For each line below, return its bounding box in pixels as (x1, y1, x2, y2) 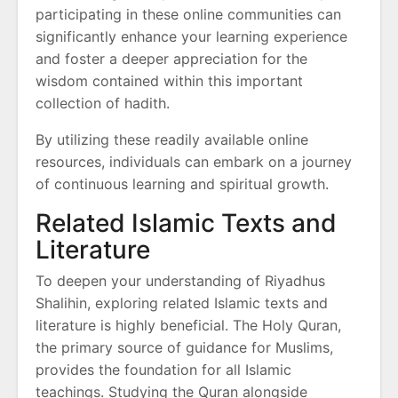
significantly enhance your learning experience (36, 28, 347, 46)
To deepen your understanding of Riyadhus (36, 272, 325, 291)
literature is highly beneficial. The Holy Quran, (36, 316, 341, 335)
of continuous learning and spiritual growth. (36, 175, 329, 194)
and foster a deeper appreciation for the (36, 50, 307, 68)
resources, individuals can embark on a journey (36, 153, 352, 171)
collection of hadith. (36, 94, 170, 113)
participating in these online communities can (36, 5, 341, 24)
